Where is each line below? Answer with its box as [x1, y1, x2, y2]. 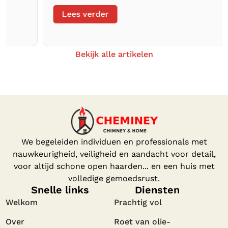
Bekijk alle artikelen [75, 49, 153, 59]
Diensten [135, 184, 180, 196]
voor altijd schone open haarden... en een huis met [13, 161, 215, 172]
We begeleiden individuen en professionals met [21, 137, 207, 147]
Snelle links [31, 184, 89, 196]
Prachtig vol [114, 197, 162, 208]
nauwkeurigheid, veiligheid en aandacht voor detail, [12, 149, 216, 159]
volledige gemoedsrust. [68, 174, 160, 184]
